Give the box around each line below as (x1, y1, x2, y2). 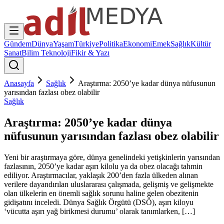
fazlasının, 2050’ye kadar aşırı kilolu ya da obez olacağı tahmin (4, 161, 202, 170)
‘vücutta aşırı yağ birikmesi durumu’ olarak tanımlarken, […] (4, 206, 195, 215)
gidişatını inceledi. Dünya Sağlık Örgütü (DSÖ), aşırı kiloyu (4, 197, 193, 206)
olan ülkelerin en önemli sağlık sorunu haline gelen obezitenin (4, 188, 198, 197)
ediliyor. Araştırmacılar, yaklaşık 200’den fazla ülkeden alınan (4, 170, 198, 179)
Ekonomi (123, 39, 152, 48)
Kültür (190, 39, 211, 48)
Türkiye (74, 39, 99, 48)
